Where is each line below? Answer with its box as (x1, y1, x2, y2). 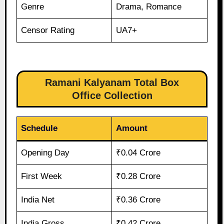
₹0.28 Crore (116, 171, 161, 181)
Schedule (21, 123, 58, 133)
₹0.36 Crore (116, 195, 161, 205)
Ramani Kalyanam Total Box (45, 77, 179, 88)
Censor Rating (21, 25, 75, 35)
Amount (116, 123, 148, 133)
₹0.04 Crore (116, 148, 161, 158)
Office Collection (71, 90, 152, 101)
